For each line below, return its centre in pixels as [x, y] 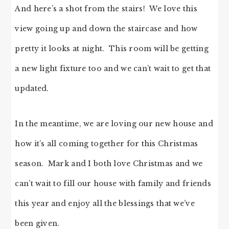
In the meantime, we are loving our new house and [114, 124]
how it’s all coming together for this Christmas [107, 144]
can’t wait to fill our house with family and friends [113, 184]
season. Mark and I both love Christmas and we [109, 164]
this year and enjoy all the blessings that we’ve [105, 204]
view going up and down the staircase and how [106, 29]
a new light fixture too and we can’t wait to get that [113, 69]
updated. [32, 89]
